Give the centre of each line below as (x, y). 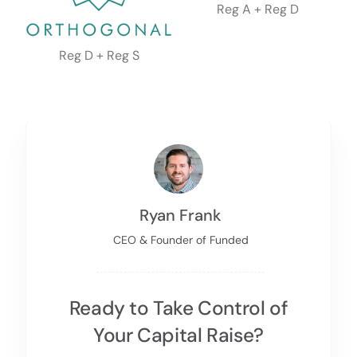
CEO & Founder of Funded (180, 240)
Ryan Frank (181, 215)
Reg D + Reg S (99, 55)
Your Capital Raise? (178, 335)
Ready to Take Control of (178, 308)
